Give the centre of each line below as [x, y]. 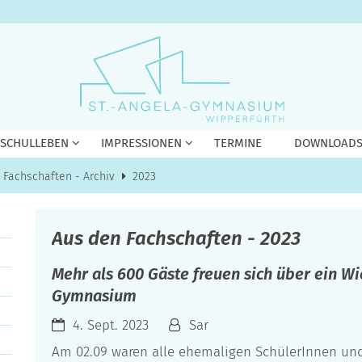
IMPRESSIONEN [141, 143]
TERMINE [238, 143]
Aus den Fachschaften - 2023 [176, 239]
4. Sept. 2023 [111, 326]
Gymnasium [94, 296]
